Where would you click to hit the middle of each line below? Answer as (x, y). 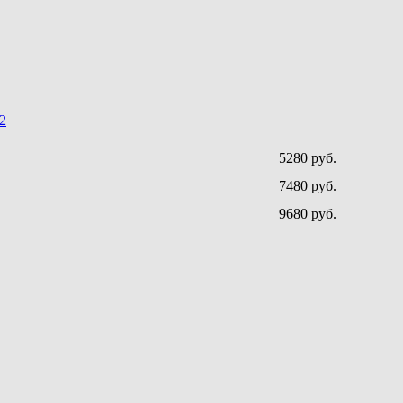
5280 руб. (308, 158)
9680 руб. (308, 214)
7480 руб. (308, 186)
